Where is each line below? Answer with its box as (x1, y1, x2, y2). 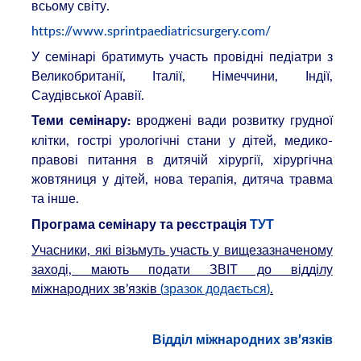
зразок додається (164, 280, 268, 298)
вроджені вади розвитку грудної (131, 111, 333, 130)
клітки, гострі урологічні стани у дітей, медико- (31, 131, 333, 150)
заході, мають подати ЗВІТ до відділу (31, 260, 333, 279)
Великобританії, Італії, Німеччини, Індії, (31, 66, 333, 85)
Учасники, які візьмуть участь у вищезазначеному (31, 241, 333, 259)
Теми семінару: (31, 114, 131, 128)
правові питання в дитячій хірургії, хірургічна (31, 151, 333, 169)
